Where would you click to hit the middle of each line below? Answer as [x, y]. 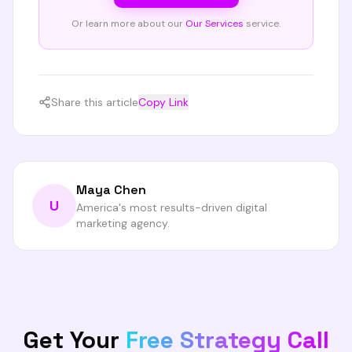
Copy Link [163, 102]
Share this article [95, 102]
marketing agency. [123, 223]
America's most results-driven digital [172, 207]
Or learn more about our [127, 24]
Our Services [214, 24]
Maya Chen [111, 190]
